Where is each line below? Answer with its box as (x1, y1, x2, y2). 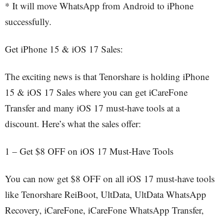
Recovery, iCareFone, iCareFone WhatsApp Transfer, (5, 204, 204, 216)
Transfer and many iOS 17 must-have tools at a (5, 102, 180, 114)
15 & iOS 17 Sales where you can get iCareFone (5, 86, 188, 98)
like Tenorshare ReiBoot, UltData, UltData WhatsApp (5, 188, 206, 200)
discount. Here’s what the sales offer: (5, 117, 141, 130)
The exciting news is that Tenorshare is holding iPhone (5, 70, 209, 82)
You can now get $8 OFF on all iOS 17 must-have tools (5, 172, 215, 185)
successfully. (5, 15, 52, 27)
